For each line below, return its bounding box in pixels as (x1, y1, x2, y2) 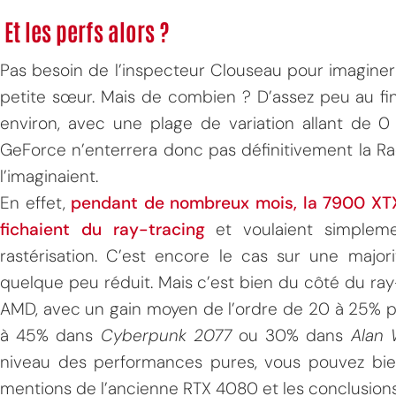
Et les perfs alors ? (4, 16, 170, 46)
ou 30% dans (231, 324, 351, 346)
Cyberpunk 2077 (100, 324, 232, 346)
